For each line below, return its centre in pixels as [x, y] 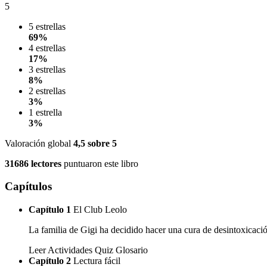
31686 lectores [33, 163]
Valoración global [39, 143]
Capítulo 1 [50, 210]
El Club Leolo [100, 210]
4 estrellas [47, 48]
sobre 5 [101, 143]
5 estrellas [47, 26]
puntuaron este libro [100, 163]
